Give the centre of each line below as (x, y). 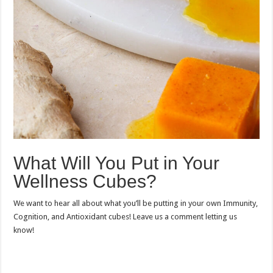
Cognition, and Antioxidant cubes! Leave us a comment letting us (126, 217)
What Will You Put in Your (117, 163)
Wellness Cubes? (85, 182)
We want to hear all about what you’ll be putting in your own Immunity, (136, 204)
